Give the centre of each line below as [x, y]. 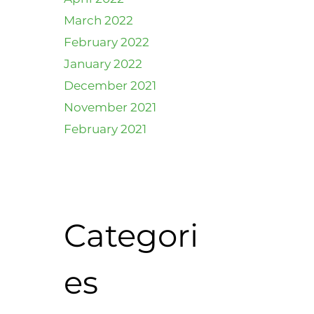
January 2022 [103, 63]
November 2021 [110, 107]
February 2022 [107, 42]
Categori [131, 235]
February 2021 [105, 129]
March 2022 [98, 20]
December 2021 [110, 85]
